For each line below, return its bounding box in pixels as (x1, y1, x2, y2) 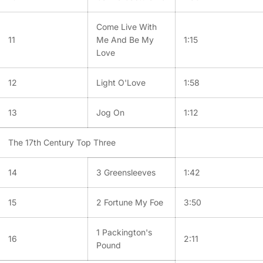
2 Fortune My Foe (96, 197, 163, 207)
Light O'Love (96, 77, 146, 87)
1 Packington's (96, 227, 152, 237)
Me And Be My (96, 34, 154, 45)
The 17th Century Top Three (8, 137, 116, 147)
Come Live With (96, 21, 157, 32)
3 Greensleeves (96, 167, 156, 177)
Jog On (96, 107, 124, 117)
